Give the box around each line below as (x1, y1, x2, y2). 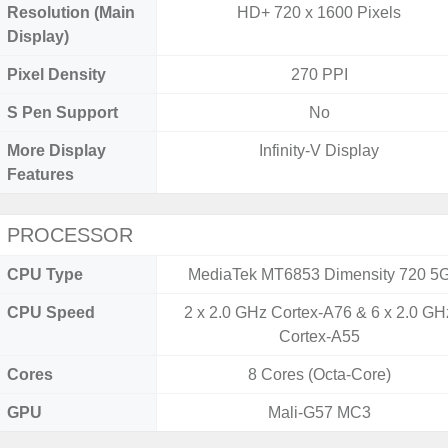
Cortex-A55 (278, 328, 360, 345)
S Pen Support (7, 104, 118, 121)
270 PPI (290, 66, 348, 83)
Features (7, 166, 74, 183)
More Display (7, 142, 106, 159)
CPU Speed (7, 304, 95, 321)
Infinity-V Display (259, 142, 380, 159)
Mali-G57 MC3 (267, 404, 371, 421)
